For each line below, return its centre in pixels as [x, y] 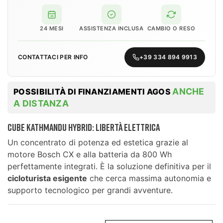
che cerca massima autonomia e [149, 178]
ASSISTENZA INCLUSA [111, 28]
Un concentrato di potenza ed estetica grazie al [98, 142]
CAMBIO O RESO [171, 28]
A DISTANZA [41, 103]
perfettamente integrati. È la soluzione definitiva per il [109, 166]
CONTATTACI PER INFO [53, 57]
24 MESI [52, 28]
